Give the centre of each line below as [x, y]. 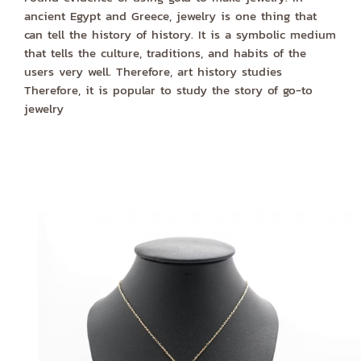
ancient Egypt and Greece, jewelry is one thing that [170, 16]
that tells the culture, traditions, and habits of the [165, 53]
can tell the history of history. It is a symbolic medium [180, 35]
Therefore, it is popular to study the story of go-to [168, 90]
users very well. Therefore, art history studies [153, 72]
